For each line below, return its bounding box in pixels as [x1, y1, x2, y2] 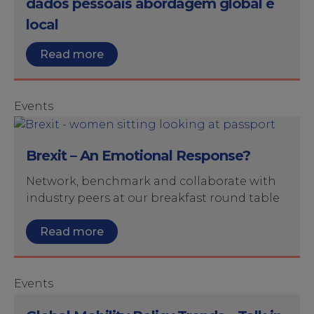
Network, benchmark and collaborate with [26, 175, 276, 188]
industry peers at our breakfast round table [26, 191, 280, 205]
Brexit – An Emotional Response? [26, 147, 250, 164]
